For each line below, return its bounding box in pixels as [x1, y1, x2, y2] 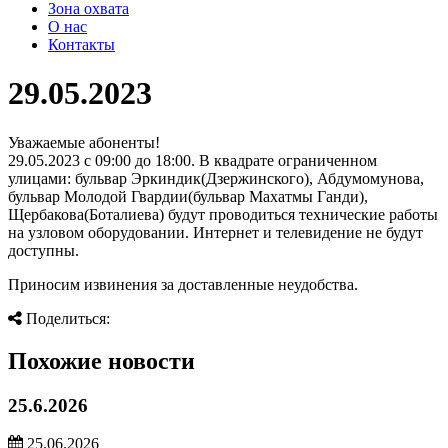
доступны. [8, 241, 79, 259]
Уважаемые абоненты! [8, 133, 160, 151]
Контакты [48, 36, 115, 53]
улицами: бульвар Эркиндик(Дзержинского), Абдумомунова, [8, 169, 424, 187]
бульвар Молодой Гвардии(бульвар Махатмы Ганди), [8, 187, 368, 205]
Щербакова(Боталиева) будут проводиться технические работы [8, 205, 438, 223]
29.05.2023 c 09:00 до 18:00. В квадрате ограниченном [8, 151, 377, 169]
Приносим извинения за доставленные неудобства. [8, 275, 358, 293]
